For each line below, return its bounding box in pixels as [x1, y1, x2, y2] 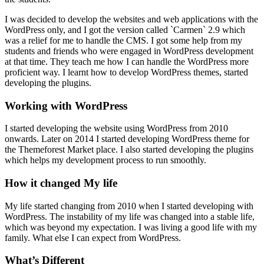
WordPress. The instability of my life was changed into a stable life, [5, 211, 255, 222]
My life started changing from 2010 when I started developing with [5, 200, 253, 211]
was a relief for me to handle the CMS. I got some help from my [5, 35, 242, 45]
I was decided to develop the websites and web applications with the [5, 14, 258, 24]
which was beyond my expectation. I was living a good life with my [5, 222, 257, 232]
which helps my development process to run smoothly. [5, 155, 206, 166]
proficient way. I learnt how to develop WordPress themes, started [5, 67, 248, 77]
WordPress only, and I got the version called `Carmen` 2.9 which [5, 24, 245, 35]
